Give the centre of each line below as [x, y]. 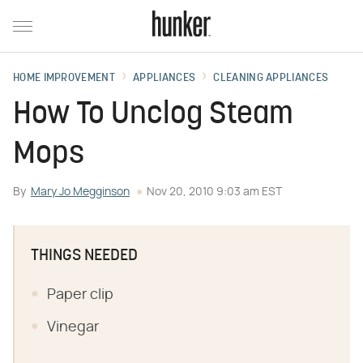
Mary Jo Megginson [80, 192]
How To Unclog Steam [153, 115]
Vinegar [73, 327]
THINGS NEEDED [84, 256]
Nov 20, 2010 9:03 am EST [214, 192]
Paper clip [80, 295]
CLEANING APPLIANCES [271, 78]
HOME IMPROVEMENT [64, 78]
